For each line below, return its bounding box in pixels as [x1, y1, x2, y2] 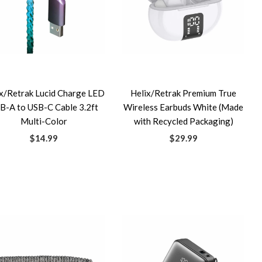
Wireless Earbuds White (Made [123, 102, 244, 112]
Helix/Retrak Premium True [130, 88, 237, 98]
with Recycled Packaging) [133, 116, 233, 126]
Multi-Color [20, 116, 67, 126]
